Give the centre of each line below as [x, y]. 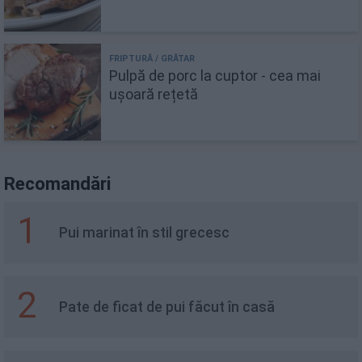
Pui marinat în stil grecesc [144, 232]
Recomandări [57, 183]
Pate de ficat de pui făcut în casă [167, 307]
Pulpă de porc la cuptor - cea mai [215, 75]
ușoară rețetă [154, 94]
